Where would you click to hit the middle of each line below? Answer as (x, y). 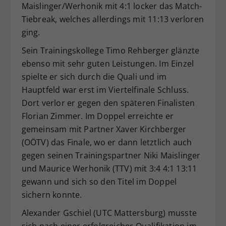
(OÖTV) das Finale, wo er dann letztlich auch (107, 143)
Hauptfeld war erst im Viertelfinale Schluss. (105, 90)
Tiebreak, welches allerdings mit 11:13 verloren (112, 19)
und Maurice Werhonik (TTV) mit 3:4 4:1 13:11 (109, 169)
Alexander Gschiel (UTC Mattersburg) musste (109, 213)
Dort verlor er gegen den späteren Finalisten (108, 103)
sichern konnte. (52, 195)
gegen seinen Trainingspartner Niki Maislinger (111, 156)
